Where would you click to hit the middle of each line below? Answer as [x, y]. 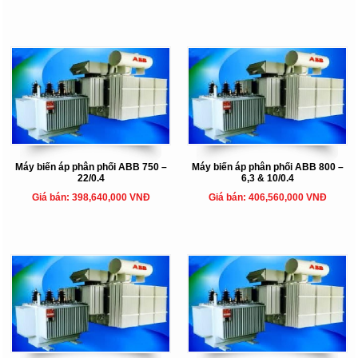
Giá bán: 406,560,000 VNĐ [267, 197]
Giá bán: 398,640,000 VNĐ [91, 197]
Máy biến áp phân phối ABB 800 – [267, 167]
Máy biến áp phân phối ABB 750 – [91, 167]
